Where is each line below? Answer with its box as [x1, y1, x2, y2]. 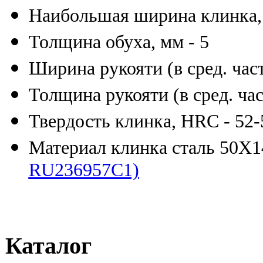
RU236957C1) [28, 159, 139, 185]
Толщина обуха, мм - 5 [28, 31, 209, 52]
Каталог [5, 232, 92, 259]
